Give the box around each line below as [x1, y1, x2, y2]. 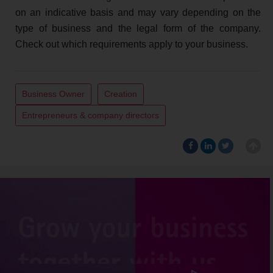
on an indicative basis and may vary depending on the [15, 7, 261, 18]
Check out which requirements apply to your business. [15, 39, 248, 50]
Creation [104, 89, 137, 99]
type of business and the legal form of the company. [15, 23, 261, 34]
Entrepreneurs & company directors [22, 110, 159, 121]
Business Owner [22, 89, 85, 99]
